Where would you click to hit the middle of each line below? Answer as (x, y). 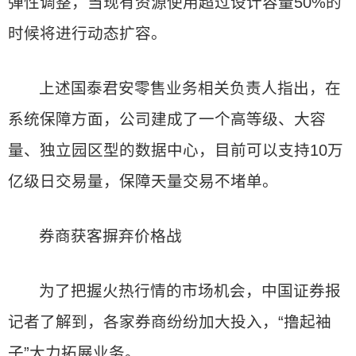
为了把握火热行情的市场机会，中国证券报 (190, 291)
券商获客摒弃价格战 (111, 236)
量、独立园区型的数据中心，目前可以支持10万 (176, 150)
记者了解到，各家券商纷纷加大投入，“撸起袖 (170, 322)
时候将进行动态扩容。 (87, 33)
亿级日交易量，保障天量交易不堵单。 (143, 181)
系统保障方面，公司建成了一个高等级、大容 (167, 119)
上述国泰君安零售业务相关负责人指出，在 (190, 88)
